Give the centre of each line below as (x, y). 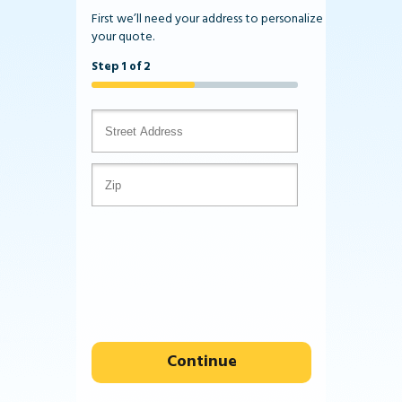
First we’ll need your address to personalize (207, 19)
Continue (201, 362)
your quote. (123, 37)
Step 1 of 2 (121, 67)
